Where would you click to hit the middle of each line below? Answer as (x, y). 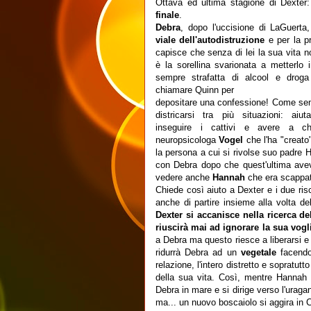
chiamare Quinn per (195, 90)
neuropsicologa (187, 140)
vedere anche (184, 177)
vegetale (261, 252)
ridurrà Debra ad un (198, 252)
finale (167, 15)
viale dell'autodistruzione (210, 40)
